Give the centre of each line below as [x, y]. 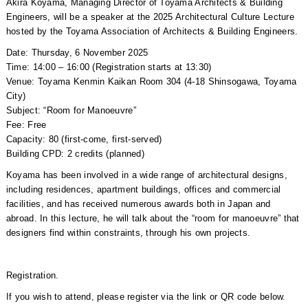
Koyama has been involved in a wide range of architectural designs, [146, 175]
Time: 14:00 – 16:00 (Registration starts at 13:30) [109, 67]
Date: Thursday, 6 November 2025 [77, 53]
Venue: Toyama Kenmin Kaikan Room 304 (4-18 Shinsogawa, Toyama [151, 81]
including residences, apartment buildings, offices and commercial [143, 189]
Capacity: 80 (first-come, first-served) [84, 139]
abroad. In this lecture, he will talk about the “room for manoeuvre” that [153, 218]
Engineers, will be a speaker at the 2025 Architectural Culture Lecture [150, 17]
